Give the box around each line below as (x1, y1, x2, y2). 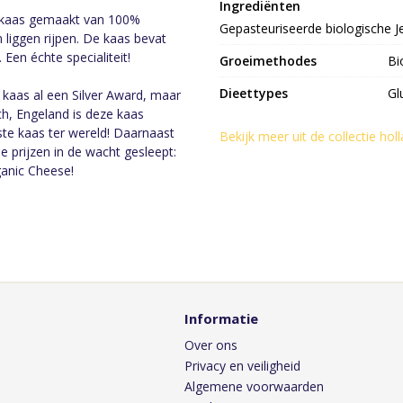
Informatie (184, 309, 258, 327)
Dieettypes (219, 85, 288, 102)
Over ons (184, 336, 237, 354)
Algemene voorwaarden (184, 378, 324, 395)
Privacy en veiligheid (184, 357, 300, 374)
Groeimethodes (219, 52, 317, 69)
